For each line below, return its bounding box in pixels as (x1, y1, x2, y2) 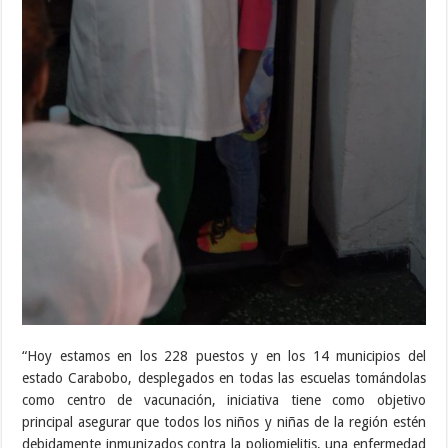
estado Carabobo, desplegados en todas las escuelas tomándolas (22, 369, 426, 386)
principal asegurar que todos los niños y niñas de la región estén (22, 413, 426, 430)
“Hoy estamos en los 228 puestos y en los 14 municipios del (22, 347, 426, 364)
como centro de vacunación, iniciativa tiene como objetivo (22, 391, 426, 408)
